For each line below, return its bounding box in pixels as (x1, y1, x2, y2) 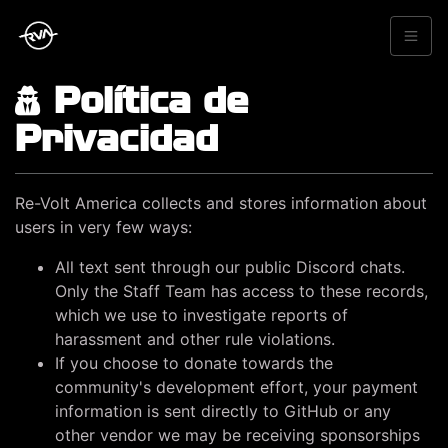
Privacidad (15, 118, 218, 157)
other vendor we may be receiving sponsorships (55, 425, 420, 445)
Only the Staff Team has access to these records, (55, 281, 428, 301)
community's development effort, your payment (55, 377, 418, 397)
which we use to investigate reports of (55, 305, 348, 325)
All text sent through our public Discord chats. (55, 257, 405, 277)
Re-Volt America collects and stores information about (15, 193, 427, 213)
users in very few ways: (15, 217, 192, 237)
